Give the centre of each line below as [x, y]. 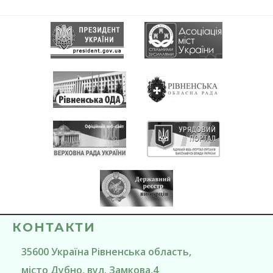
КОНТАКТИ [54, 227]
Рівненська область [140, 252]
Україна [70, 252]
